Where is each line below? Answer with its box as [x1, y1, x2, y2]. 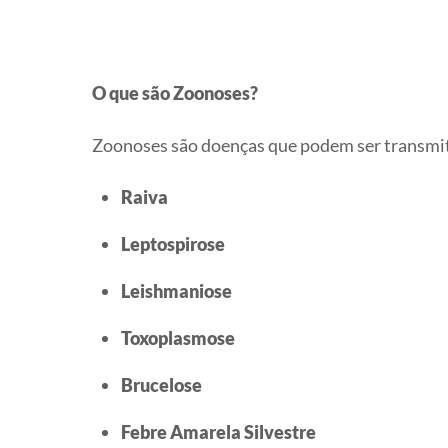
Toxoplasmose [120, 327, 235, 350]
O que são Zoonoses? [92, 81, 258, 104]
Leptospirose [120, 233, 225, 256]
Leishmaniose [120, 280, 232, 303]
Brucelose [120, 374, 202, 397]
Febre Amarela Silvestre [120, 421, 316, 444]
